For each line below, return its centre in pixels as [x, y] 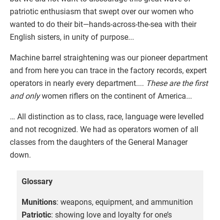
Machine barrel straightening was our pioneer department [109, 57]
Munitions [39, 202]
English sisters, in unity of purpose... [72, 37]
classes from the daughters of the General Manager [99, 142]
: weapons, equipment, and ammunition [125, 202]
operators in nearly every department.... [78, 83]
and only [25, 96]
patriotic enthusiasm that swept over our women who [102, 11]
